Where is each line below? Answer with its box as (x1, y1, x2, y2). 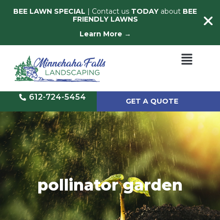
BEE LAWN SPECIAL (13, 7, 85, 16)
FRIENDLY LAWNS (72, 15, 138, 24)
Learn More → (79, 29, 131, 39)
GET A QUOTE (125, 97, 178, 106)
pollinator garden (37, 175, 183, 195)
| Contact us (85, 7, 131, 16)
